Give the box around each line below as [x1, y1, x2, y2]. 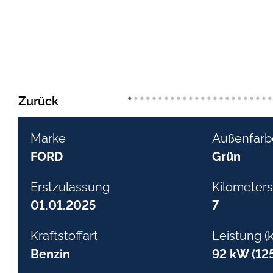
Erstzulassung [30, 180, 110, 195]
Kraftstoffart [30, 229, 98, 244]
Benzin [30, 247, 70, 262]
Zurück [18, 94, 58, 109]
